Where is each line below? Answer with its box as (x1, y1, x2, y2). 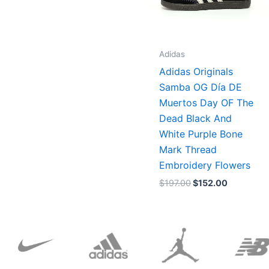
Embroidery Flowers (159, 159, 251, 171)
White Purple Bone (159, 127, 243, 140)
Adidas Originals (159, 65, 234, 77)
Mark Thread (159, 143, 217, 156)
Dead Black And (159, 112, 232, 124)
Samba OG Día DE (159, 80, 243, 93)
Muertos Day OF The (159, 96, 254, 109)
